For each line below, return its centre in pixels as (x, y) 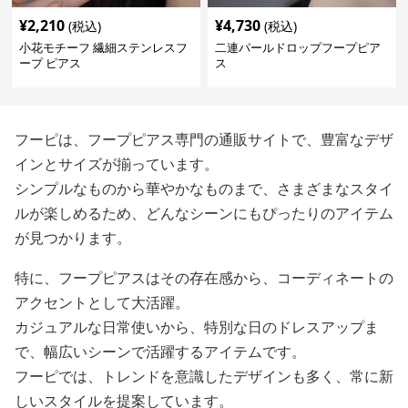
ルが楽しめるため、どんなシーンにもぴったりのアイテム (204, 214)
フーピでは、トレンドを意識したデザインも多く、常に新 (204, 377)
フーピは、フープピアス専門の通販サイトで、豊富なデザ (204, 140)
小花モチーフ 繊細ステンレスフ (104, 47)
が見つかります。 (73, 238)
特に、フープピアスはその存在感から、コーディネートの (204, 278)
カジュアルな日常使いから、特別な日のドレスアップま (197, 327)
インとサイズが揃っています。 (117, 164)
